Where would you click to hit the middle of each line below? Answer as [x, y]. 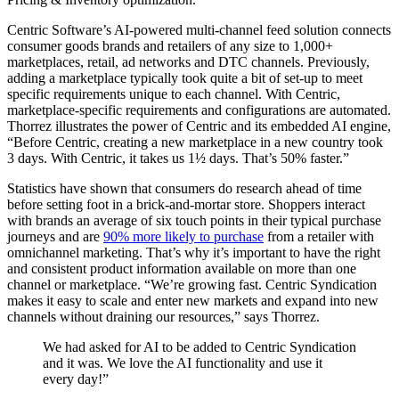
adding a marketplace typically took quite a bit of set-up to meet [185, 77]
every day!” [76, 379]
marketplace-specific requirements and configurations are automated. [199, 110]
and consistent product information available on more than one [182, 268]
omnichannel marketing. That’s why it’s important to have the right [194, 252]
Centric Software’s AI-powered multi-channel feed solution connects [199, 29]
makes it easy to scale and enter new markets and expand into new [193, 300]
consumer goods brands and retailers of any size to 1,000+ [170, 45]
